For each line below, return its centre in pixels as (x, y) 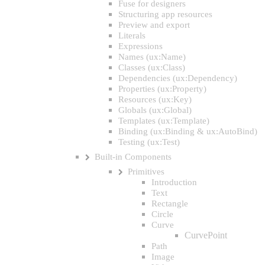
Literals (132, 35)
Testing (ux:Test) (149, 141)
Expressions (140, 46)
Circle (162, 214)
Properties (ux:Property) (162, 88)
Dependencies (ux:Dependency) (178, 77)
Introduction (174, 182)
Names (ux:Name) (152, 56)
